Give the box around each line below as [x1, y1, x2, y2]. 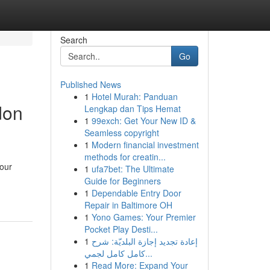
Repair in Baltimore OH [84, 199, 172, 211]
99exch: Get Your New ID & [91, 115, 196, 127]
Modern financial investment [91, 139, 199, 151]
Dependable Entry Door [91, 187, 181, 199]
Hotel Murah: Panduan [91, 90, 178, 102]
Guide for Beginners [84, 175, 161, 187]
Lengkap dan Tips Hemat [84, 102, 181, 115]
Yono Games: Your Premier [91, 211, 196, 223]
